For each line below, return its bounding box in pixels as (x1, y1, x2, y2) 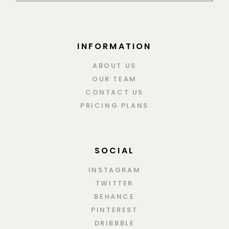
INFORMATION (77, 40, 152, 52)
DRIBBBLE (94, 218, 135, 228)
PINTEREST (91, 204, 138, 215)
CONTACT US (85, 87, 144, 97)
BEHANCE (94, 191, 135, 201)
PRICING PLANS (80, 100, 149, 110)
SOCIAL (94, 144, 135, 156)
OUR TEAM (92, 74, 137, 84)
